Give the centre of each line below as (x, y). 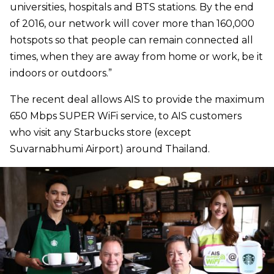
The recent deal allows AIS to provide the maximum (137, 99)
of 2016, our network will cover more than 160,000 (132, 23)
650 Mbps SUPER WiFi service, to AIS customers (126, 116)
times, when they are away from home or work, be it (136, 56)
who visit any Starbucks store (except (101, 132)
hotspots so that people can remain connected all (131, 40)
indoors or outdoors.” (61, 73)
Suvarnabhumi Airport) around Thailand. (110, 149)
